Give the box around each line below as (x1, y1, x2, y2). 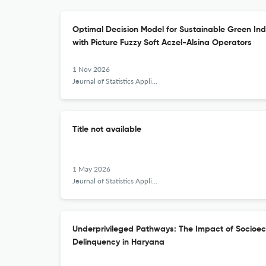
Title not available (72, 125, 141, 134)
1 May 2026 (72, 164, 110, 173)
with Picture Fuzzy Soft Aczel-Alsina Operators (72, 39, 252, 47)
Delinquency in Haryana (72, 238, 164, 246)
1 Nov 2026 (72, 65, 110, 74)
